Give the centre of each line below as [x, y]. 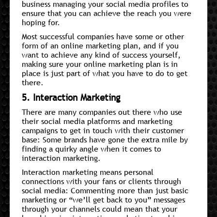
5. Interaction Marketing [71, 97]
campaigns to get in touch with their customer [103, 130]
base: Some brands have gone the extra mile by [105, 139]
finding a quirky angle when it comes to [92, 148]
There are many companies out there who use [102, 112]
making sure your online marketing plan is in [100, 64]
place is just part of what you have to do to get [105, 73]
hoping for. [41, 22]
